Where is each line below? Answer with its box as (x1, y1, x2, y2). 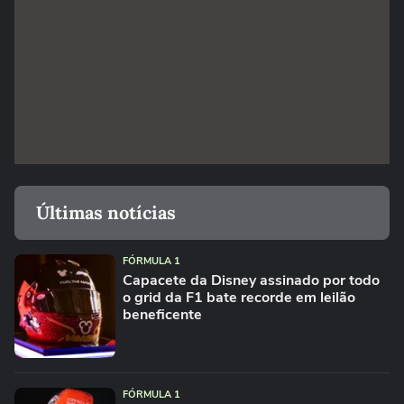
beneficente (123, 305, 202, 325)
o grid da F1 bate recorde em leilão (123, 288, 355, 308)
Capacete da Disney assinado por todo (123, 271, 380, 290)
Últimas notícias (36, 201, 176, 224)
